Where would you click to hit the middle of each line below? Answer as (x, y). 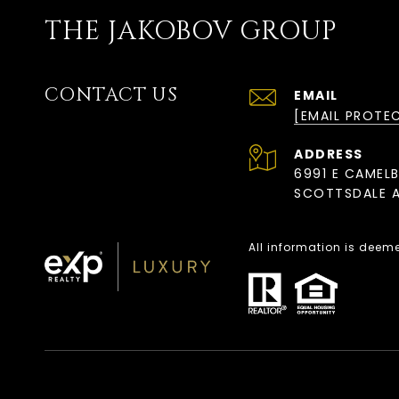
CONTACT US (111, 95)
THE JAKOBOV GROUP (191, 32)
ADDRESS (329, 154)
